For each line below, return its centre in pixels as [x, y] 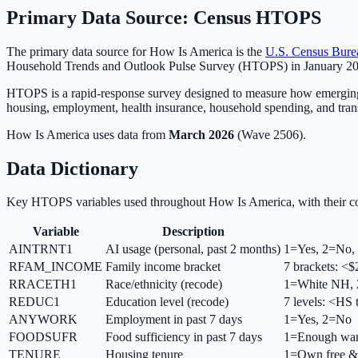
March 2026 [201, 134]
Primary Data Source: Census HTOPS [164, 17]
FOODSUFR [43, 337]
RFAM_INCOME [56, 267]
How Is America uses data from [88, 134]
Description [193, 232]
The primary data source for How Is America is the [134, 51]
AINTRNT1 [41, 249]
